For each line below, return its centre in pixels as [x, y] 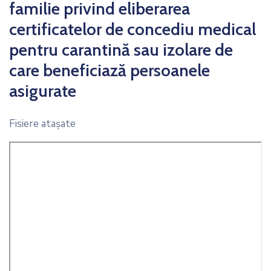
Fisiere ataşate [42, 123]
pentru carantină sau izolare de [121, 49]
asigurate [43, 90]
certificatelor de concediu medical [132, 29]
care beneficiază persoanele [109, 70]
